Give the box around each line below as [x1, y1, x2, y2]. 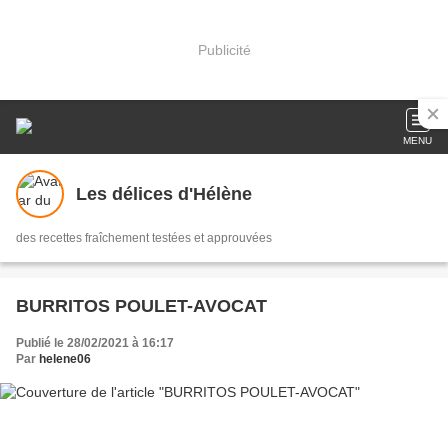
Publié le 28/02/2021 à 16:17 [16, 336, 174, 350]
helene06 [39, 352, 91, 366]
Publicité [197, 41, 251, 58]
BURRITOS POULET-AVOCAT [16, 296, 267, 316]
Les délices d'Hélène [76, 183, 252, 204]
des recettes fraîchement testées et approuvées [16, 231, 272, 245]
